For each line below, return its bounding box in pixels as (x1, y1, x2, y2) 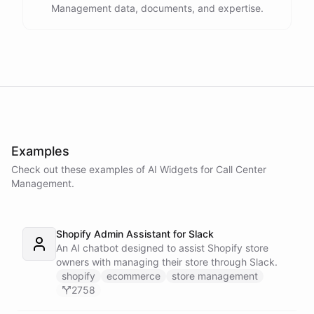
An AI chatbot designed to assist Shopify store (56, 242, 268, 254)
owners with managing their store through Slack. (56, 256, 278, 268)
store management (172, 270, 258, 282)
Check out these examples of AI (11, 163, 160, 175)
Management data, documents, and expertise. (50, 2, 264, 14)
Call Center (216, 163, 266, 175)
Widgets (160, 163, 198, 175)
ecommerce (107, 270, 161, 282)
